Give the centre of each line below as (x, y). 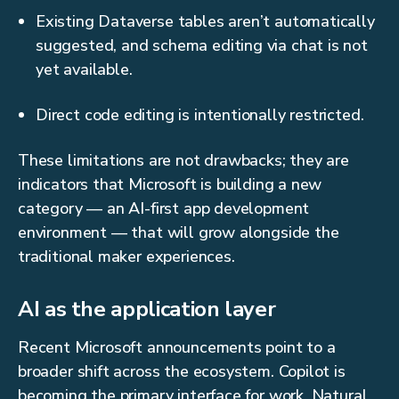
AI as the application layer (147, 309)
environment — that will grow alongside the (179, 233)
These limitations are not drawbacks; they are (183, 161)
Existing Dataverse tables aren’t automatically (205, 22)
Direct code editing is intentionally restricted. (200, 115)
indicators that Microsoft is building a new (170, 185)
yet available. (84, 70)
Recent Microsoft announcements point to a (177, 348)
